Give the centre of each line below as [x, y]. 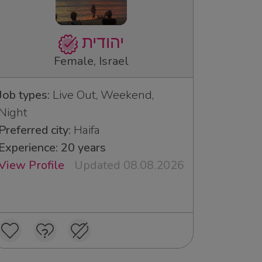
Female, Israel [91, 61]
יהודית [103, 43]
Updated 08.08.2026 [129, 165]
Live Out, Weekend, [102, 95]
